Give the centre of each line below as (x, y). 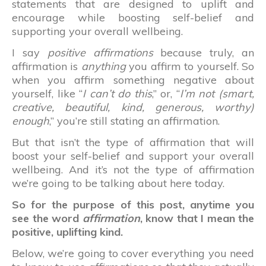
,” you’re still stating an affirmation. (134, 121)
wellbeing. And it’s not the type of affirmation (133, 169)
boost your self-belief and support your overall (133, 156)
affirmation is (47, 66)
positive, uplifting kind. (67, 232)
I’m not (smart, (217, 93)
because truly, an (204, 52)
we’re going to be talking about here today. (118, 183)
